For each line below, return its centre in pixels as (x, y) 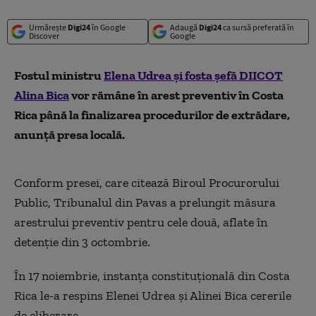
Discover (44, 36)
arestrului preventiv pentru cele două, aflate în (141, 222)
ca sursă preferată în (257, 27)
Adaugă (184, 27)
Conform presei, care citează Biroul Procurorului (147, 183)
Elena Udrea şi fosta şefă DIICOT (193, 75)
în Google (108, 27)
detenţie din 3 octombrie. (82, 242)
